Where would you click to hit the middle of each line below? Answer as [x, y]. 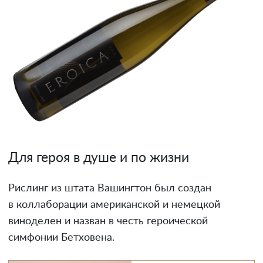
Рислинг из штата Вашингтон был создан [110, 188]
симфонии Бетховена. [61, 237]
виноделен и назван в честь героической [108, 221]
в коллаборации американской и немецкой [114, 205]
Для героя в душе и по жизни [99, 158]
